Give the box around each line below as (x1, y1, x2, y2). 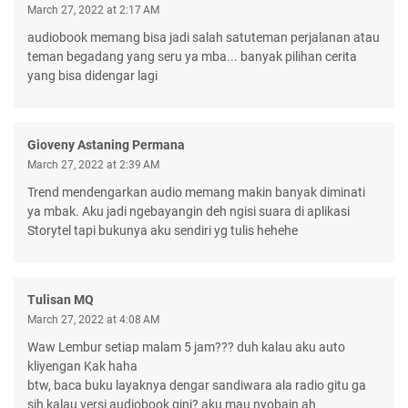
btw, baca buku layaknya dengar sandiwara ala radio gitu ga (27, 377, 366, 393)
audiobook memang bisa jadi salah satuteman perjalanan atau (27, 29, 380, 45)
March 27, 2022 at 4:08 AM (27, 312, 159, 326)
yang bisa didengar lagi (27, 67, 158, 83)
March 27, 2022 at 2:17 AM (27, 3, 159, 16)
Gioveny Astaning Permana (27, 137, 185, 152)
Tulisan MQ (27, 291, 94, 307)
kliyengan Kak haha (27, 358, 138, 373)
